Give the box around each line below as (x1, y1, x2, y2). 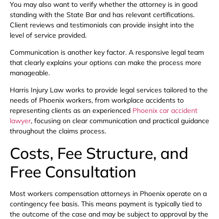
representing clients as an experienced (10, 106, 132, 115)
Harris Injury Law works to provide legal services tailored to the (10, 86, 208, 95)
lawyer (10, 116, 31, 126)
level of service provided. (10, 30, 87, 40)
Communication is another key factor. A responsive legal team (10, 47, 204, 57)
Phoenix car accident (132, 106, 197, 115)
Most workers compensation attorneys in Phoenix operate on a (10, 189, 207, 198)
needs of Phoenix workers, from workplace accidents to (10, 96, 184, 105)
